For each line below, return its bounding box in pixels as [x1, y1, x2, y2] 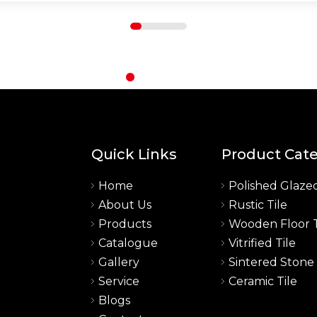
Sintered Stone [228, 255, 314, 269]
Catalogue [98, 236, 158, 250]
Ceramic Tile [228, 275, 297, 288]
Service [98, 275, 139, 288]
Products [98, 217, 151, 231]
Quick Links [91, 146, 177, 163]
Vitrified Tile [228, 236, 296, 250]
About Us [98, 198, 151, 212]
